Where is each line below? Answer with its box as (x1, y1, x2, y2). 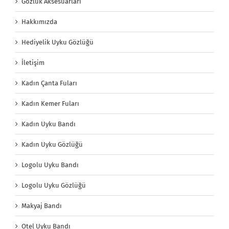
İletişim (21, 59, 44, 67)
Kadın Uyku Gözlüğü (21, 141, 83, 149)
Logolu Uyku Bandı (21, 161, 79, 169)
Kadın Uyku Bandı (21, 120, 76, 128)
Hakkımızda (21, 18, 57, 26)
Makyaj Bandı (21, 202, 62, 210)
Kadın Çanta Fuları (21, 79, 77, 87)
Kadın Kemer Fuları (21, 100, 79, 108)
